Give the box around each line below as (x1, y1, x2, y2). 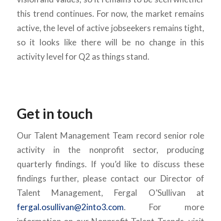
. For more (123, 201, 205, 212)
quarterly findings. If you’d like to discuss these (16, 158, 205, 169)
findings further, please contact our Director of (16, 173, 205, 184)
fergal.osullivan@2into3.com (16, 201, 124, 212)
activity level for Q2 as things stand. (16, 51, 149, 62)
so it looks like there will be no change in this (16, 37, 205, 48)
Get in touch (16, 105, 93, 122)
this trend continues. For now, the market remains (16, 8, 205, 19)
